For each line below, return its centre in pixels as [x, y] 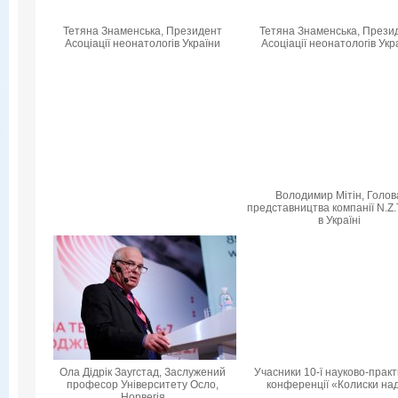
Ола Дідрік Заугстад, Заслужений [143, 372]
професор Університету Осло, [143, 385]
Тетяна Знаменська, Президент [143, 31]
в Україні [339, 220]
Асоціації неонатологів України [143, 44]
